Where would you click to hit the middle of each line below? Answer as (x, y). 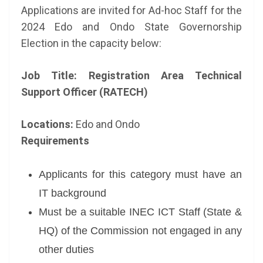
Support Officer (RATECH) (85, 92)
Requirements (55, 141)
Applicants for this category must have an (140, 174)
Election (40, 43)
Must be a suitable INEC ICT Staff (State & (140, 212)
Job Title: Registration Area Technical (131, 75)
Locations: (48, 124)
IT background (73, 193)
